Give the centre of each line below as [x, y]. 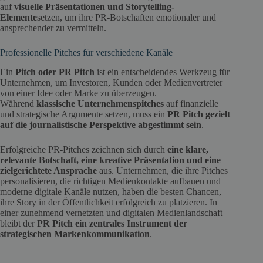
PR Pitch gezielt [199, 114]
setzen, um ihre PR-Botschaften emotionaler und [127, 18]
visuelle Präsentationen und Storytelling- [94, 7]
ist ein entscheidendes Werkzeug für [162, 72]
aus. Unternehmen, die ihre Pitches [162, 170]
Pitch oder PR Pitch [55, 72]
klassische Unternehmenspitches [100, 103]
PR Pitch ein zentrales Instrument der [112, 223]
